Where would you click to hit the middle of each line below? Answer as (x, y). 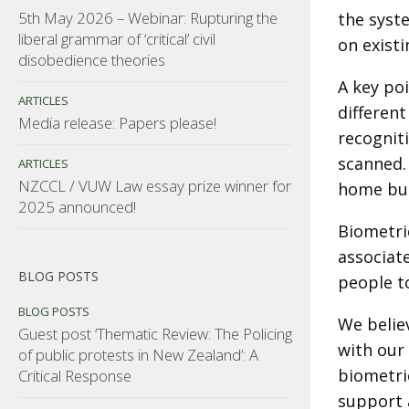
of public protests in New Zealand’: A (138, 354)
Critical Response (75, 375)
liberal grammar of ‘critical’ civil (117, 38)
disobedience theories (92, 59)
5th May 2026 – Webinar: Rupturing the (148, 17)
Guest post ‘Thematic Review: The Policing (155, 333)
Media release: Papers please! (117, 122)
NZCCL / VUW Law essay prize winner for (155, 185)
